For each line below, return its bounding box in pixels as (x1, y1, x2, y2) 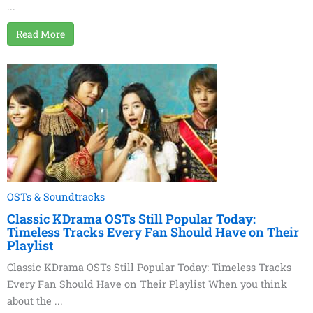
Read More (16, 27, 65, 41)
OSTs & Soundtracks (7, 190, 105, 204)
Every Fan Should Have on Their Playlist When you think (7, 277, 287, 291)
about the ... (7, 294, 63, 308)
